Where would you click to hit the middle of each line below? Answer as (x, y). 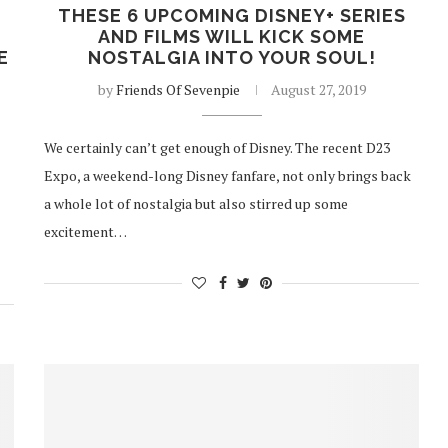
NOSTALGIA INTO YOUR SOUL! (231, 58)
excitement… (86, 232)
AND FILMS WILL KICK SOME (232, 37)
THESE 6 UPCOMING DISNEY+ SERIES (231, 16)
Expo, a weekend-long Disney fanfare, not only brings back (228, 176)
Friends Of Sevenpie (177, 90)
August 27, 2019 (318, 90)
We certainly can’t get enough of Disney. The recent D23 (217, 148)
